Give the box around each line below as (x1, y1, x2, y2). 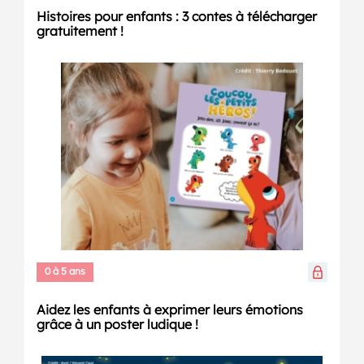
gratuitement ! (37, 23, 123, 40)
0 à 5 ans (45, 265, 85, 278)
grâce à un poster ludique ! (37, 316, 198, 333)
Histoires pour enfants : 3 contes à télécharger (37, 8, 317, 25)
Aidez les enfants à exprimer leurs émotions (37, 301, 303, 318)
